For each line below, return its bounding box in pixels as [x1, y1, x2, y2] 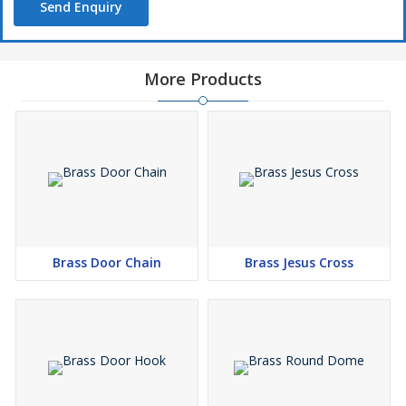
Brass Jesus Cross [245, 254, 353, 272]
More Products [144, 68, 262, 91]
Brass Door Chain [53, 254, 161, 272]
